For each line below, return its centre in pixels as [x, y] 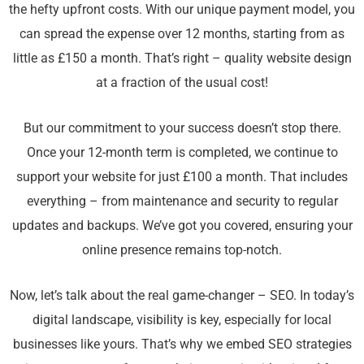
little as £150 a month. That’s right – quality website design [182, 58]
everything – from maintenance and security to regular [182, 201]
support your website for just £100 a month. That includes [182, 176]
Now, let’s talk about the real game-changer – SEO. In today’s [182, 296]
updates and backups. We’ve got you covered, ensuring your [182, 225]
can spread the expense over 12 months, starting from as [182, 33]
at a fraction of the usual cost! [182, 82]
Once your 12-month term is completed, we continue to [182, 152]
